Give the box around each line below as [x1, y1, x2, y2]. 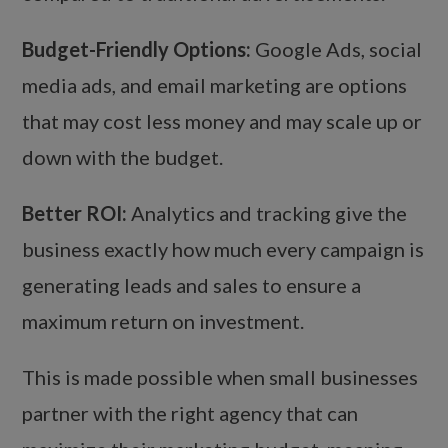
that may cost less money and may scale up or [22, 109, 423, 134]
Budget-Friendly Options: [22, 37, 252, 62]
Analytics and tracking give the [127, 201, 408, 226]
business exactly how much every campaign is [22, 237, 425, 262]
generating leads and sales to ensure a [22, 273, 362, 298]
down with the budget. [22, 145, 224, 170]
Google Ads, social [251, 37, 423, 62]
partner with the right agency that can [22, 401, 359, 426]
